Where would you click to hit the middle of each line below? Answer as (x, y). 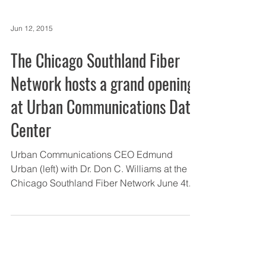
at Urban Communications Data (104, 107)
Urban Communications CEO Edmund (92, 154)
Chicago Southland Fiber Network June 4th (102, 183)
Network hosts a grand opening (102, 83)
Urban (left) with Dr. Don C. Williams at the (99, 169)
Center (31, 130)
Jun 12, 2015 (32, 28)
